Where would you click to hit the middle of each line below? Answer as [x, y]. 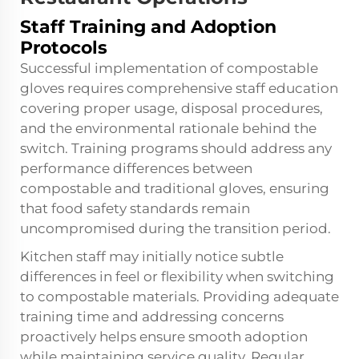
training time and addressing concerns [152, 317]
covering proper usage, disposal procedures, [171, 109]
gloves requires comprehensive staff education [179, 89]
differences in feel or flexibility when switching [177, 277]
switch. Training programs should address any [176, 149]
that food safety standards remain [135, 209]
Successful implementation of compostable [169, 69]
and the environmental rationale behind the [168, 129]
